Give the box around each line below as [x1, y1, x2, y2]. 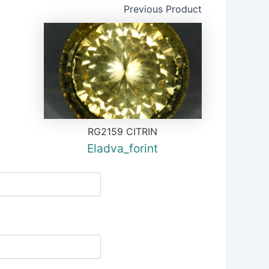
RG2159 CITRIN [88, 125, 158, 138]
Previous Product [124, 3, 202, 15]
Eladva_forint [87, 141, 159, 156]
